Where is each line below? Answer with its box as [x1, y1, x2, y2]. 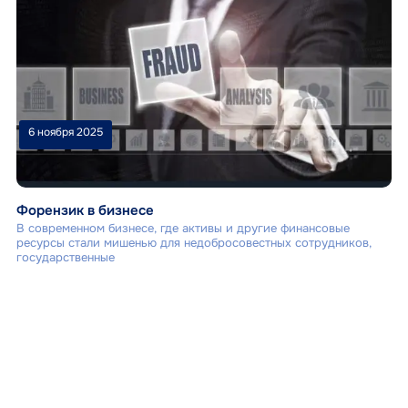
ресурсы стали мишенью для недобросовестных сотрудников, [15, 234, 372, 250]
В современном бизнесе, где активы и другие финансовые [15, 219, 350, 236]
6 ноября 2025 [28, 125, 104, 140]
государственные [15, 249, 115, 265]
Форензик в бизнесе [15, 200, 154, 219]
